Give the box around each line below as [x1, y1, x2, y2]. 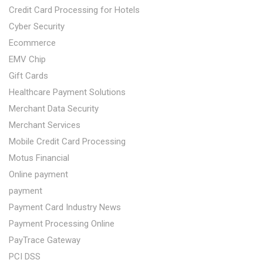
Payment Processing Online [9, 218, 114, 229]
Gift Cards [9, 70, 48, 81]
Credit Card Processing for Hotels [9, 4, 140, 15]
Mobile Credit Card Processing [9, 136, 126, 147]
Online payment [9, 168, 68, 180]
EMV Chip [9, 53, 46, 65]
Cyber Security [9, 21, 65, 32]
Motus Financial [9, 152, 69, 163]
